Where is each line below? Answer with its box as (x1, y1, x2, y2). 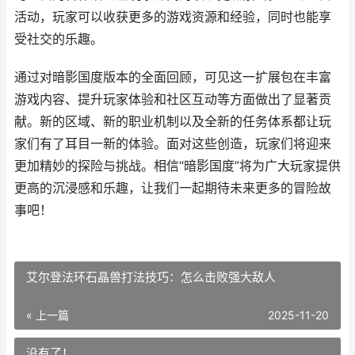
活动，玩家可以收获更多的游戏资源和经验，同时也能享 (14, 10, 331, 25)
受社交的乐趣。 (14, 32, 103, 47)
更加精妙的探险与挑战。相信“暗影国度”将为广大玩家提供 (14, 158, 341, 174)
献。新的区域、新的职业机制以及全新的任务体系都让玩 (14, 114, 331, 129)
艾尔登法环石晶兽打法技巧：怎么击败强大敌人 (26, 269, 276, 284)
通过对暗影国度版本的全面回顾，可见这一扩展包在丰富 (14, 70, 331, 85)
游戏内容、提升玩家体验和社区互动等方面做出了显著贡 (14, 92, 331, 107)
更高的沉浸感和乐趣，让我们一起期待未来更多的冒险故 (14, 181, 331, 196)
